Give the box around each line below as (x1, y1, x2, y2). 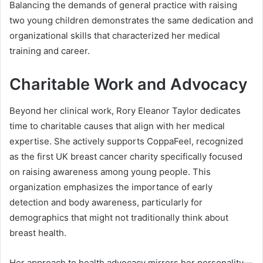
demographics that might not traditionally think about (9, 211, 228, 223)
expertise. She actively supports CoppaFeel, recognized (9, 135, 243, 147)
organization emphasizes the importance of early (9, 181, 213, 193)
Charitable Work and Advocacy (9, 75, 248, 95)
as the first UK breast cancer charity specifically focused (9, 150, 242, 162)
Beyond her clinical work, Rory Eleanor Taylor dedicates (9, 104, 241, 116)
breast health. (9, 227, 66, 238)
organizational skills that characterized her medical (9, 30, 220, 42)
